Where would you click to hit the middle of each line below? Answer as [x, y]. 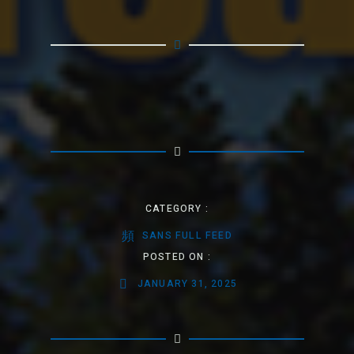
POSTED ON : [177, 256]
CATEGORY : [177, 208]
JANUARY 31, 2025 [187, 284]
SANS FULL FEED [187, 236]
